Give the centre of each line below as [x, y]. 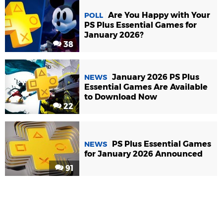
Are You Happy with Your [159, 15]
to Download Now [121, 97]
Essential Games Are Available [146, 87]
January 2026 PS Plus [156, 77]
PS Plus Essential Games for [140, 25]
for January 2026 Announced [143, 154]
